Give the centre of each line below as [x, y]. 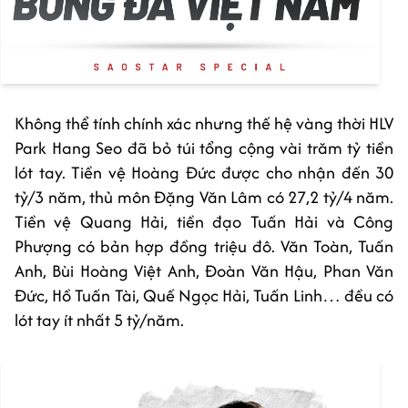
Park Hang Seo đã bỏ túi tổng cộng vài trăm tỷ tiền [204, 148]
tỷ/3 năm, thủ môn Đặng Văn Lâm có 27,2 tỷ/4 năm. [204, 197]
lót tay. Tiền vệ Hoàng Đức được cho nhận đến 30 [204, 173]
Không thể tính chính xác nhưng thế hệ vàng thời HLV [204, 123]
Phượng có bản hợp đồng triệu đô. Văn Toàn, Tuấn [204, 246]
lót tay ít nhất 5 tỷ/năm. [99, 320]
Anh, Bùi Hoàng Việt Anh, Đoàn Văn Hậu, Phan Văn [204, 271]
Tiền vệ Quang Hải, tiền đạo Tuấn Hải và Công [204, 222]
